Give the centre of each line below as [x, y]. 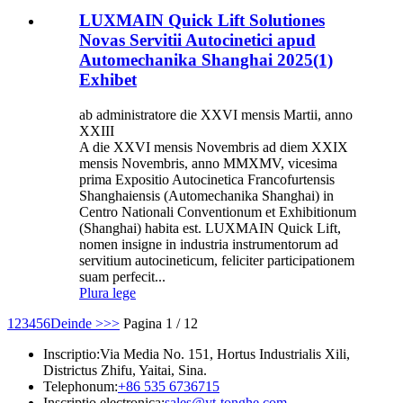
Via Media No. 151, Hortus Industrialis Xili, [225, 354]
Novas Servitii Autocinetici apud [197, 40]
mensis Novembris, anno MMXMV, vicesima [208, 163]
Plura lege [107, 292]
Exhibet [108, 79]
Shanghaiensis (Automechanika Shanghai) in [206, 195]
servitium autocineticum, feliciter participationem [217, 260]
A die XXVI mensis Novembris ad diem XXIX [214, 147]
